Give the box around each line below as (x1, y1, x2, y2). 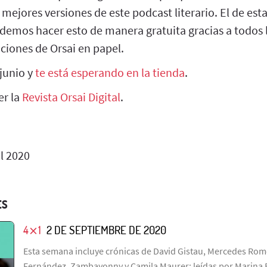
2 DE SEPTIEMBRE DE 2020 (46, 222, 166, 237)
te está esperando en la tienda (35, 64, 185, 80)
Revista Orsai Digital (22, 89, 120, 104)
